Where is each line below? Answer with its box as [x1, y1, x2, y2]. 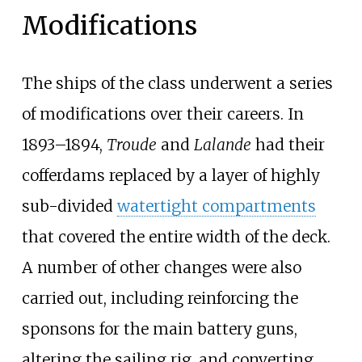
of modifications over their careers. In [21, 104, 304, 124]
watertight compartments [116, 196, 316, 217]
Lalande [193, 135, 251, 155]
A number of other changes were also [21, 258, 301, 278]
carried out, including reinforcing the [21, 288, 298, 309]
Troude [106, 135, 157, 155]
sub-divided [21, 196, 117, 217]
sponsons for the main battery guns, [21, 319, 297, 339]
